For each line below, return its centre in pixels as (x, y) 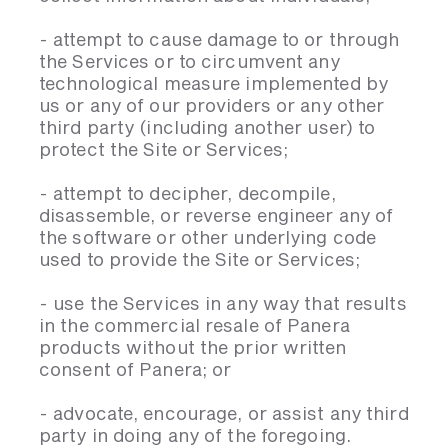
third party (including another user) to (207, 127)
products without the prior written (192, 347)
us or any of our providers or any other (212, 105)
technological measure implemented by (213, 83)
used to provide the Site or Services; (204, 259)
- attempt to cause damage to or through (219, 39)
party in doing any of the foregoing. (195, 435)
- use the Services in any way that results (223, 303)
